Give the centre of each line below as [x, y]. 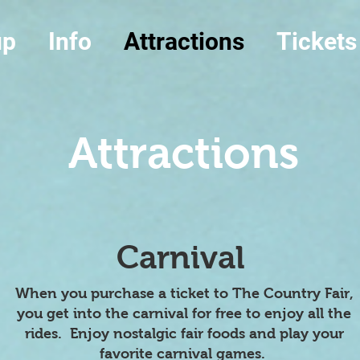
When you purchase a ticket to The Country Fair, [184, 293]
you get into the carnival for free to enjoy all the [184, 313]
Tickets [316, 41]
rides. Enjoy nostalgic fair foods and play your [184, 333]
